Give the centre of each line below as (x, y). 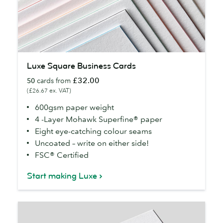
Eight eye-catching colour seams (93, 131)
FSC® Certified (62, 155)
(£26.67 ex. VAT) (49, 91)
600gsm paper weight (74, 107)
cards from (54, 81)
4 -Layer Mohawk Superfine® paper (99, 119)
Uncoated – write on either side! (92, 143)
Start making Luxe (62, 176)
